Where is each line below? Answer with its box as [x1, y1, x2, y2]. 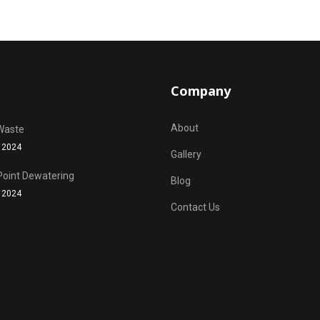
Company [171, 82, 231, 100]
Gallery [171, 149, 201, 161]
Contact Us [171, 201, 220, 214]
